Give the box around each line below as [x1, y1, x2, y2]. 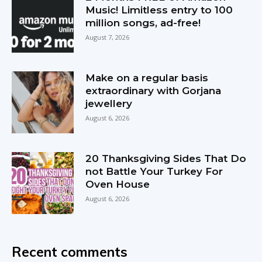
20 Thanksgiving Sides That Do [85, 152, 247, 164]
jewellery [85, 97, 133, 109]
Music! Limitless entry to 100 [85, 4, 233, 16]
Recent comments [12, 243, 127, 260]
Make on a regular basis [85, 71, 209, 84]
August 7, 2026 [85, 32, 130, 42]
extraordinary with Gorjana [85, 84, 222, 96]
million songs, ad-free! [85, 16, 201, 29]
